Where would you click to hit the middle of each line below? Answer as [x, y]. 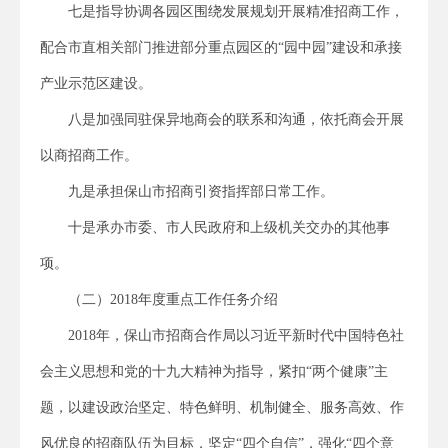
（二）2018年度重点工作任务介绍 [173, 299]
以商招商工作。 [89, 155]
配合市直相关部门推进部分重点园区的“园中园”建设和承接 [221, 47]
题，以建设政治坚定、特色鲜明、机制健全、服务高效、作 [222, 407]
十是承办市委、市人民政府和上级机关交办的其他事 [229, 227]
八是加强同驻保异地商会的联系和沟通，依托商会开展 [236, 119]
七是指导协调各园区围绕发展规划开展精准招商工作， [236, 11]
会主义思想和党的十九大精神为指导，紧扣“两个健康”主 [214, 371]
